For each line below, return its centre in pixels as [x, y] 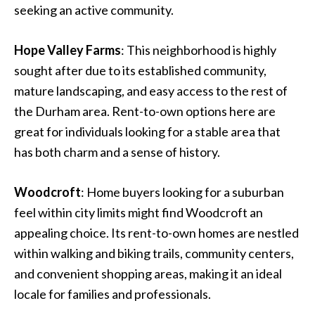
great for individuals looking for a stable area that [147, 131]
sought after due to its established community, [140, 70]
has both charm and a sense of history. [117, 152]
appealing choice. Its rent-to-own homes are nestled [156, 232]
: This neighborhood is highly [199, 50]
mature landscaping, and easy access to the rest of [151, 90]
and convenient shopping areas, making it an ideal [148, 273]
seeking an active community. [94, 9]
